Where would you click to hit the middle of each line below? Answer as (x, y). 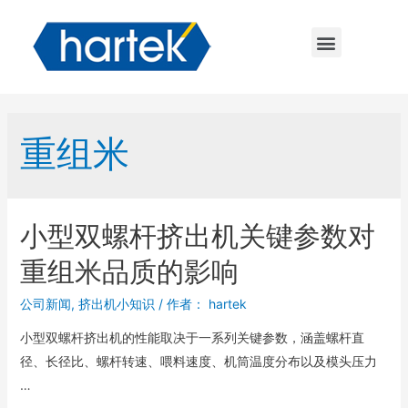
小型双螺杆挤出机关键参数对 (197, 236)
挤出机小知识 (116, 304)
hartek (227, 304)
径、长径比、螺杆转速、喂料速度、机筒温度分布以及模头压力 (198, 361)
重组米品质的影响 (129, 271)
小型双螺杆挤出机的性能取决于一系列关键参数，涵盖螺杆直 (192, 337)
